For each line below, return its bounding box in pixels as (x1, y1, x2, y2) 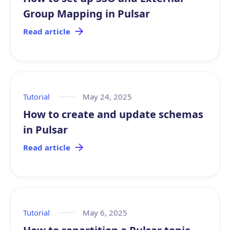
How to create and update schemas (23, 107, 203, 121)
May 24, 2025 (83, 91, 132, 102)
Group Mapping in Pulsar (23, 7, 150, 21)
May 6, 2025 (83, 207, 127, 218)
